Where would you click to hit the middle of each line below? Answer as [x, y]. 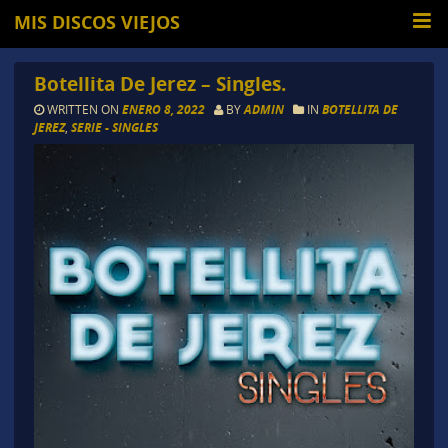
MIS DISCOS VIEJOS [97, 22]
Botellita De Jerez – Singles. [159, 84]
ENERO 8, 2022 [164, 110]
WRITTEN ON [82, 109]
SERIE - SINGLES [114, 128]
